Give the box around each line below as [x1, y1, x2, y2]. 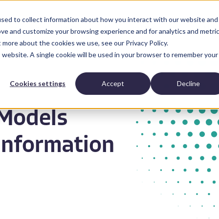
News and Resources [104, 25, 185, 34]
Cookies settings [10, 79, 66, 88]
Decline [176, 79, 200, 88]
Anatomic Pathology [9, 25, 87, 34]
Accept [102, 79, 124, 88]
